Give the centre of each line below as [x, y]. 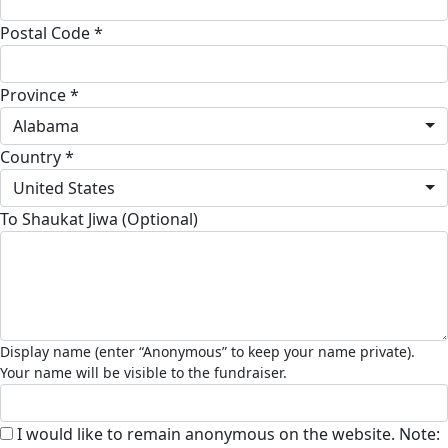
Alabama [46, 125]
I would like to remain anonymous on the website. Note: [226, 433]
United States [64, 187]
